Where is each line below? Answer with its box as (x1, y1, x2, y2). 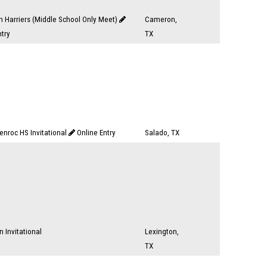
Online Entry (77, 128, 116, 137)
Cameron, (145, 15, 177, 24)
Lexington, (145, 227, 179, 236)
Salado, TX (145, 128, 179, 137)
